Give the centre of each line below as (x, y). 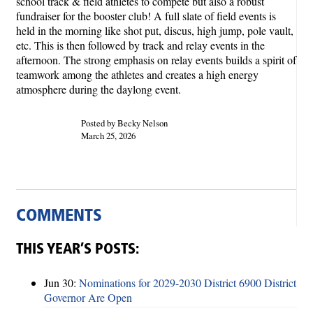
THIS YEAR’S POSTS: (78, 249)
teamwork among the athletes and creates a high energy (137, 75)
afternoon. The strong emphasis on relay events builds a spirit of (156, 60)
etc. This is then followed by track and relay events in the (140, 45)
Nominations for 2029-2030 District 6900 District (188, 282)
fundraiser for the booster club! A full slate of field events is (146, 16)
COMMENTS (59, 217)
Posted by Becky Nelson (124, 123)
